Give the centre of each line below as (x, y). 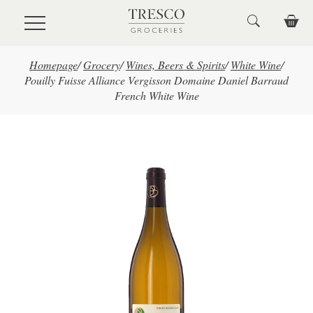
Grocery (102, 65)
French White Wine (156, 95)
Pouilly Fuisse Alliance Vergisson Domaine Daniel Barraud (156, 80)
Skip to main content (56, 18)
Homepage (53, 65)
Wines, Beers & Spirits (175, 65)
